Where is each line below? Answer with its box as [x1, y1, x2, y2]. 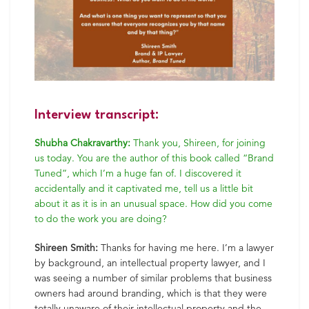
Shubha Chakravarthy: [34, 137, 130, 149]
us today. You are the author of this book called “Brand [34, 152, 274, 164]
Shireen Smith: [34, 241, 98, 254]
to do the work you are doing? [34, 212, 167, 225]
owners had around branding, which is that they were [34, 287, 267, 299]
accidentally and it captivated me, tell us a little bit [34, 182, 253, 195]
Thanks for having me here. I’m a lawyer [98, 241, 274, 254]
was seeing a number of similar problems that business [34, 272, 272, 284]
